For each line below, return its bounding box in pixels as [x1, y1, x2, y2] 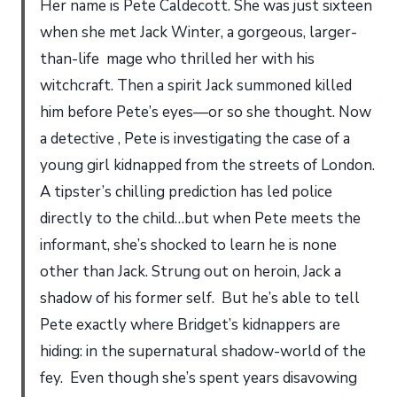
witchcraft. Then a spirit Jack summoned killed [40, 74, 352, 96]
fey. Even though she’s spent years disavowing [40, 367, 357, 388]
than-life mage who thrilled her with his [40, 48, 315, 69]
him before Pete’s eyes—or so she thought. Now [40, 101, 371, 122]
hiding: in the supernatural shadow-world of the [40, 340, 366, 362]
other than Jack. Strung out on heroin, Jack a [40, 261, 341, 282]
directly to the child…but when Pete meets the [40, 207, 361, 229]
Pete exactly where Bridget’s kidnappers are [40, 314, 340, 335]
